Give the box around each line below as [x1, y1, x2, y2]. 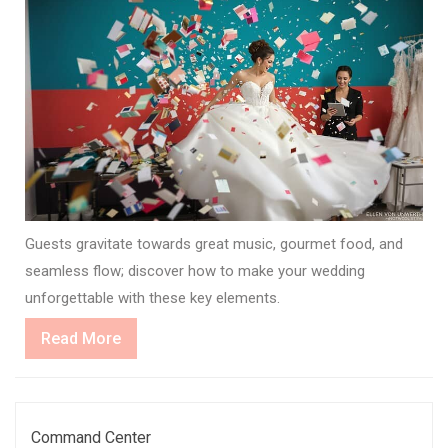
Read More [41, 328, 121, 348]
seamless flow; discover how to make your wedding [25, 261, 365, 280]
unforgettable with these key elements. [25, 288, 280, 307]
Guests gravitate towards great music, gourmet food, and [25, 234, 403, 253]
